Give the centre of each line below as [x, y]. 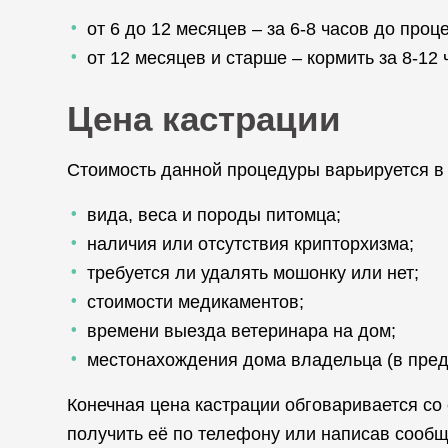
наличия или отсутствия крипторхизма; [250, 244]
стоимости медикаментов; [195, 302]
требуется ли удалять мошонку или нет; [253, 273]
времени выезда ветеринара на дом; [241, 331]
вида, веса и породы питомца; [214, 215]
